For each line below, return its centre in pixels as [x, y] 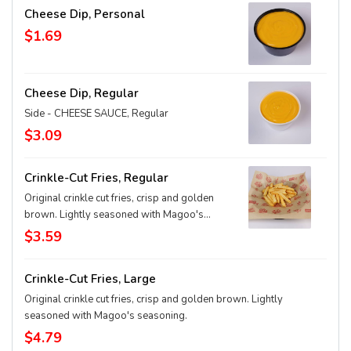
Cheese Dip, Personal [85, 14]
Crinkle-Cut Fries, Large [90, 279]
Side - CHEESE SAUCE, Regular [96, 114]
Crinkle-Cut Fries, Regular [96, 178]
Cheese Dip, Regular [81, 93]
